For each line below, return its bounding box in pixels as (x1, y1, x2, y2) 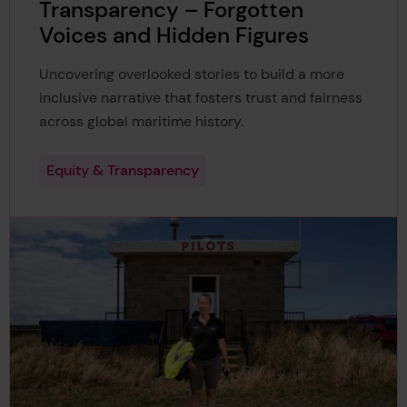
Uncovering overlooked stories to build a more (38, 64, 344, 84)
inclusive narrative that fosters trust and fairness (38, 87, 362, 107)
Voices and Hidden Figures (38, 21, 309, 49)
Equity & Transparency (45, 161, 199, 181)
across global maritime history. (38, 111, 243, 131)
